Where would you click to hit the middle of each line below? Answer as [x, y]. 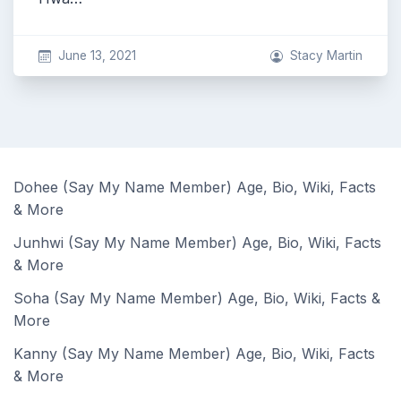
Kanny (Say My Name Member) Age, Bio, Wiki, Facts [194, 354]
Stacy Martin [326, 55]
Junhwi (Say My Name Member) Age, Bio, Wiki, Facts [197, 243]
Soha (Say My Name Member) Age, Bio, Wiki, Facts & [197, 298]
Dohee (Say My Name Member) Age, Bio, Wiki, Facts [195, 187]
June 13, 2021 [97, 55]
